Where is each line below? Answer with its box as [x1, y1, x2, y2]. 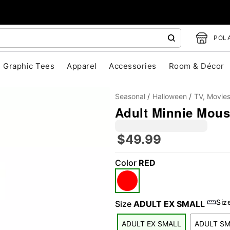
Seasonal [115, 92, 145, 101]
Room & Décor [168, 61, 224, 71]
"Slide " [72, 172, 103, 185]
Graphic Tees [3, 61, 55, 71]
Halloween [152, 92, 187, 101]
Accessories [109, 61, 157, 71]
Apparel [67, 61, 97, 71]
